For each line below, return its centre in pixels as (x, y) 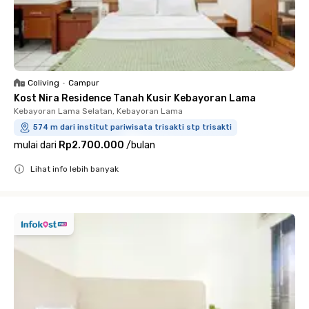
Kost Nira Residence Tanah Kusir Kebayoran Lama (135, 98)
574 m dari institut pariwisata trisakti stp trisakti (132, 127)
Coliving (43, 83)
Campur (84, 83)
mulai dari (35, 145)
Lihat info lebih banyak (74, 169)
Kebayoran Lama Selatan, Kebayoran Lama (98, 111)
